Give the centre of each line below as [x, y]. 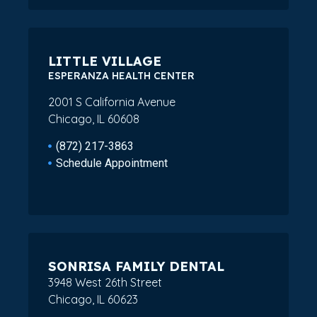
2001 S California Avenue [112, 102]
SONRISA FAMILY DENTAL [136, 266]
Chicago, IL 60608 [94, 119]
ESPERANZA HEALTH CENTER [121, 75]
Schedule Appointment [112, 163]
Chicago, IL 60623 [93, 299]
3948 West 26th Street [105, 282]
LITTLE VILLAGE [105, 61]
